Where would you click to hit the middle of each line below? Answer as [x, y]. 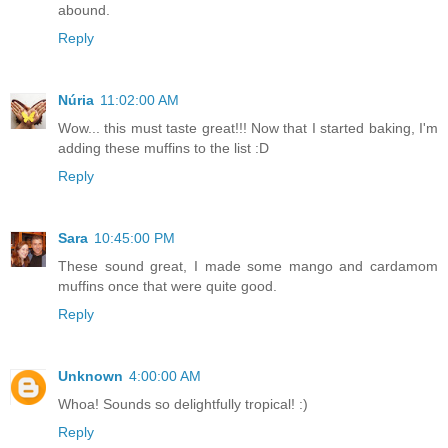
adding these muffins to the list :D [163, 148]
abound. [84, 10]
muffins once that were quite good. [167, 286]
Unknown [90, 376]
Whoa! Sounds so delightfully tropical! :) [183, 404]
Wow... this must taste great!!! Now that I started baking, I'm [248, 128]
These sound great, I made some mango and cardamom [248, 266]
